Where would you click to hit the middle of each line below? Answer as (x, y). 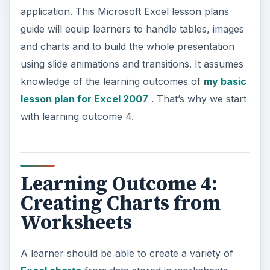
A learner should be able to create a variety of (127, 253)
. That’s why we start (197, 99)
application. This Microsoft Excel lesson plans (124, 11)
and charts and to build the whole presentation (127, 46)
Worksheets (76, 222)
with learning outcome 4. (77, 116)
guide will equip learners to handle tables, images (132, 29)
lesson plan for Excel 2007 (84, 99)
